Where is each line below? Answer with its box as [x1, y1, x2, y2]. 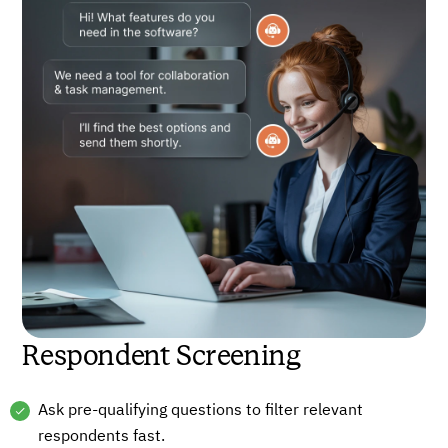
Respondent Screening [22, 336, 301, 374]
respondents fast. [38, 428, 166, 445]
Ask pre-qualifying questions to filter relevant [38, 402, 364, 419]
